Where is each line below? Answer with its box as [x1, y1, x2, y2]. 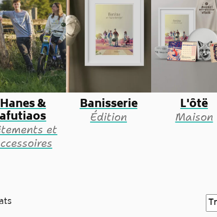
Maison [175, 109, 213, 124]
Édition [90, 109, 127, 124]
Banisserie [79, 95, 138, 114]
